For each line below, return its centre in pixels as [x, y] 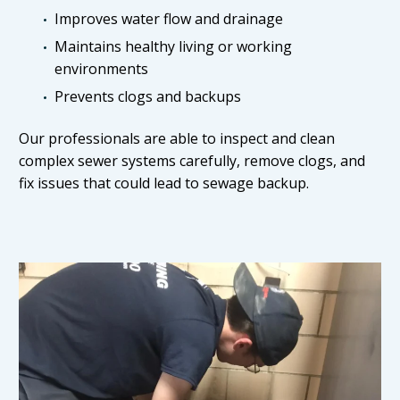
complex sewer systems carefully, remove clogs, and [192, 161]
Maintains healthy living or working [173, 47]
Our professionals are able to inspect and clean [177, 139]
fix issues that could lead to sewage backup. [166, 183]
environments [101, 69]
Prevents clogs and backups [148, 97]
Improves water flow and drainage [169, 19]
